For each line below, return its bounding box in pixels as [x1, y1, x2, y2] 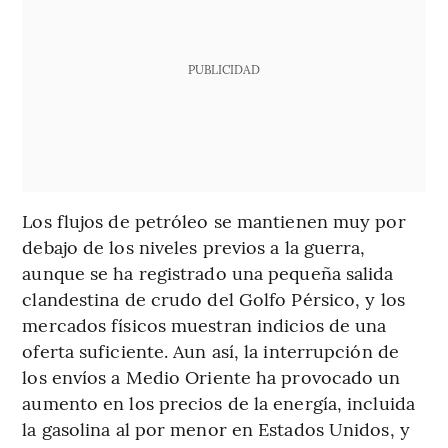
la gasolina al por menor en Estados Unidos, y [22, 415, 410, 441]
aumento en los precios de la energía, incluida [22, 389, 415, 415]
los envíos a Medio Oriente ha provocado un [22, 363, 401, 389]
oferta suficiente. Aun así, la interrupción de [22, 337, 399, 363]
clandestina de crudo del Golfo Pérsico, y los [22, 285, 405, 311]
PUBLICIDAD [187, 60, 260, 77]
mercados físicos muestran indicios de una [22, 311, 387, 337]
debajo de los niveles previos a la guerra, [22, 233, 366, 259]
